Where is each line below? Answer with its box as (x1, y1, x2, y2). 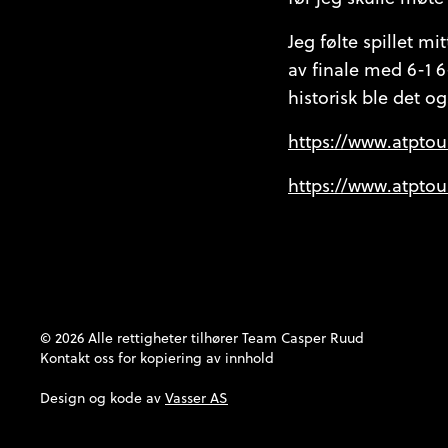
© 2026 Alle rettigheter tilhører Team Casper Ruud (40, 328, 364, 349)
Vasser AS (165, 388, 228, 409)
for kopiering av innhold (114, 348, 274, 369)
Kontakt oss (40, 348, 114, 369)
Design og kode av (40, 388, 165, 409)
